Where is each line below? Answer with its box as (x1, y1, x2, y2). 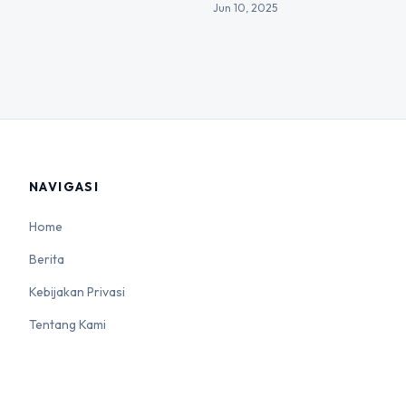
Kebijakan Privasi (29, 283, 125, 300)
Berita (29, 250, 64, 267)
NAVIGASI (29, 178, 100, 195)
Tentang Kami (29, 315, 106, 333)
